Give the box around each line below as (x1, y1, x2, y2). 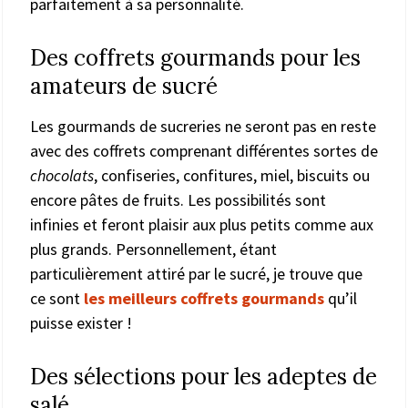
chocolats (30, 164, 94, 186)
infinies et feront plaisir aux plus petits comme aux (30, 213, 373, 235)
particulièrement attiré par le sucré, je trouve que (30, 262, 362, 284)
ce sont (30, 287, 84, 309)
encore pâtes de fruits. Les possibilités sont (30, 189, 326, 210)
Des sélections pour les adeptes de (30, 362, 377, 391)
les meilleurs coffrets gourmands (84, 287, 324, 309)
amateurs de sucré (30, 71, 218, 100)
